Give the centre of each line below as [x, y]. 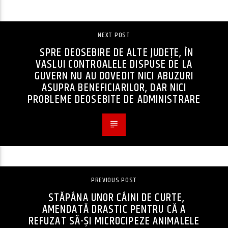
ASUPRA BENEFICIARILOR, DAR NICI [114, 88]
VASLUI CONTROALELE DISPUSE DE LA [114, 65]
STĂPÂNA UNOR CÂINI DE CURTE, [117, 198]
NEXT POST [114, 35]
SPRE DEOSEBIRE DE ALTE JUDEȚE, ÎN [117, 53]
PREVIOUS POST [114, 180]
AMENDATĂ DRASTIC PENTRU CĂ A [114, 210]
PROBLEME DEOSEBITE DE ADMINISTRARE [114, 100]
